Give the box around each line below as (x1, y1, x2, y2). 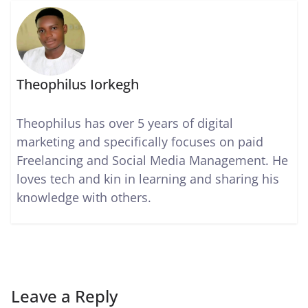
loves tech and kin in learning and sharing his (16, 170, 280, 187)
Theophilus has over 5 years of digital (16, 114, 234, 131)
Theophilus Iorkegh (16, 74, 140, 93)
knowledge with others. (16, 188, 152, 206)
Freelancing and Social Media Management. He (16, 151, 289, 168)
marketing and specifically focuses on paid (16, 133, 264, 150)
